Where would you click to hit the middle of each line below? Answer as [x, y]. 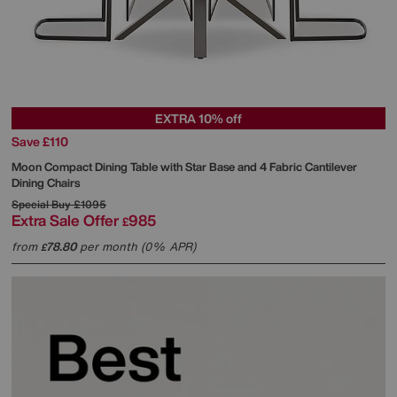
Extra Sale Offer [65, 221]
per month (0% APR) [136, 247]
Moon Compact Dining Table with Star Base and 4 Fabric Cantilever [184, 167]
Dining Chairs [46, 183]
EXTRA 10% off [198, 119]
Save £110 [40, 142]
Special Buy [41, 205]
